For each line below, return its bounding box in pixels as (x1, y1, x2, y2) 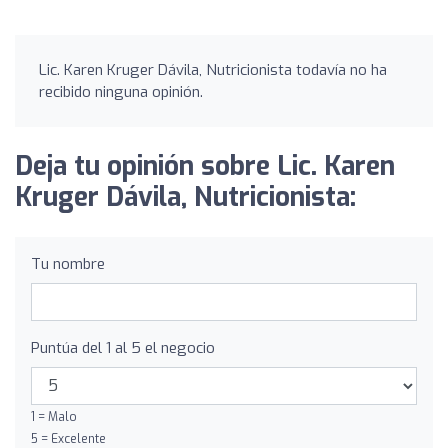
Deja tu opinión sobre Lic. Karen (15, 148, 395, 184)
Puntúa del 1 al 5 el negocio (31, 337, 215, 358)
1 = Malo (31, 408, 77, 425)
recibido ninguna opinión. (39, 81, 203, 102)
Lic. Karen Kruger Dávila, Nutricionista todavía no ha (39, 59, 387, 80)
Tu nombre (31, 253, 105, 274)
